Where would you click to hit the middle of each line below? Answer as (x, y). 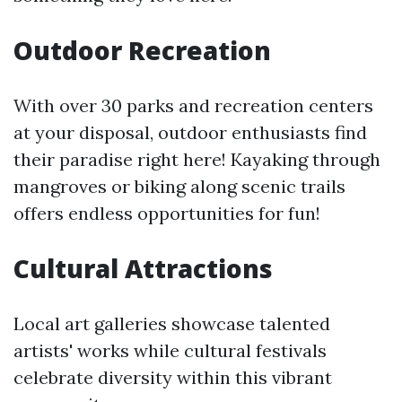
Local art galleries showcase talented (172, 323)
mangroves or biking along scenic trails (179, 186)
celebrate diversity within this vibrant (173, 377)
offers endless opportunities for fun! (167, 213)
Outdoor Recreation (142, 50)
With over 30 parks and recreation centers (193, 105)
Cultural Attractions (143, 268)
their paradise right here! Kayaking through (197, 159)
